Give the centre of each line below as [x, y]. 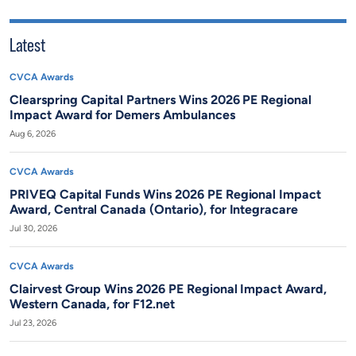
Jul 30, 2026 [33, 228]
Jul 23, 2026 [33, 323]
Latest [27, 44]
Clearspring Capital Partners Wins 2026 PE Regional [161, 100]
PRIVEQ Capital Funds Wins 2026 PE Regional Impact [166, 194]
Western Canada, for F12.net [92, 304]
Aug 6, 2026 [33, 134]
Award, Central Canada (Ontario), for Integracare [154, 209]
